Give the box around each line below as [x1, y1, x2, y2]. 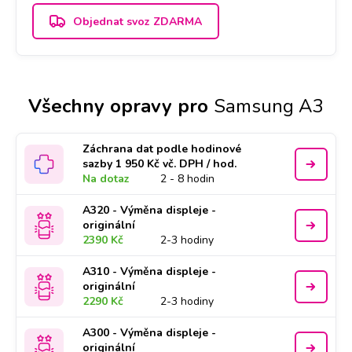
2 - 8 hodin [160, 171, 215, 186]
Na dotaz [82, 171, 130, 186]
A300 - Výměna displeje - [82, 325, 217, 340]
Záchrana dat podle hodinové [82, 141, 242, 156]
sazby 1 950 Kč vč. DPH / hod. [82, 156, 237, 171]
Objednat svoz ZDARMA [73, 13, 202, 29]
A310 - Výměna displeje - [82, 264, 217, 279]
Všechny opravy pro [28, 93, 208, 119]
